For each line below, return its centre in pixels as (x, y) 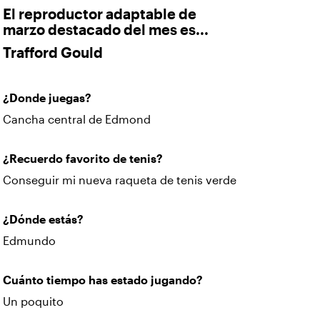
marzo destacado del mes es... (106, 30)
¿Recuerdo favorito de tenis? (83, 159)
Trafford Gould (53, 53)
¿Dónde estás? (45, 220)
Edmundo (31, 241)
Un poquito (33, 302)
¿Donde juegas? (47, 98)
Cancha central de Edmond (77, 120)
